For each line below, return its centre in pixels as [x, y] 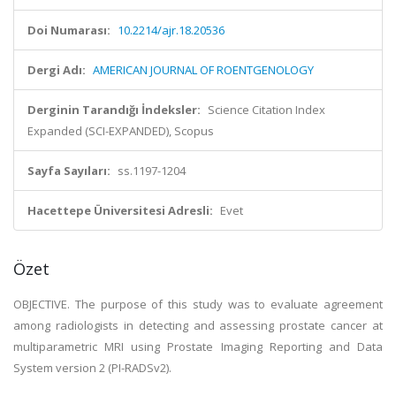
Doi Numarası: [69, 30]
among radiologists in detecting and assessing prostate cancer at [198, 325]
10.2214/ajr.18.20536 [171, 30]
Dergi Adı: [57, 70]
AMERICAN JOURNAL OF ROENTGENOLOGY [203, 70]
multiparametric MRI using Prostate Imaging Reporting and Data [198, 346]
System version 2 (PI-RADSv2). [92, 368]
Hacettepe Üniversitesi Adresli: [120, 210]
